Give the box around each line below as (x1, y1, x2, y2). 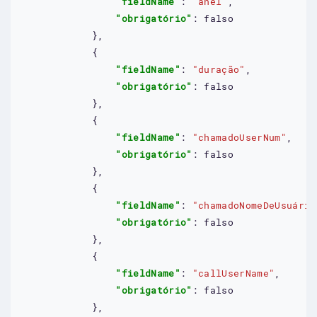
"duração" (192, 62, 246, 76)
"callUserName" (192, 266, 275, 279)
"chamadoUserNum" (192, 130, 287, 144)
